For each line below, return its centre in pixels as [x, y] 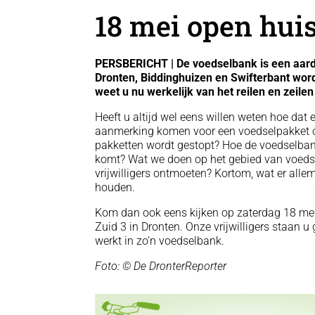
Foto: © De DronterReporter [161, 266]
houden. [115, 187]
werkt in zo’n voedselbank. [160, 240]
